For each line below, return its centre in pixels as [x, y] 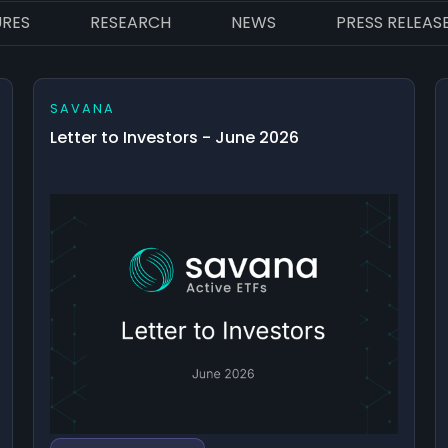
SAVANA [83, 108]
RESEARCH [130, 22]
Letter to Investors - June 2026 [175, 137]
